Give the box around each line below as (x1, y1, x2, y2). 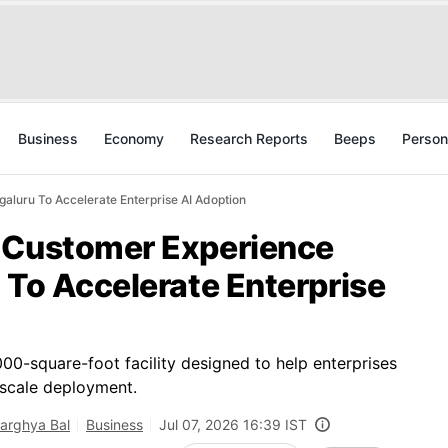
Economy (104, 130, 164, 147)
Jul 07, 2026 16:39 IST (159, 416, 307, 433)
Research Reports (190, 130, 308, 147)
